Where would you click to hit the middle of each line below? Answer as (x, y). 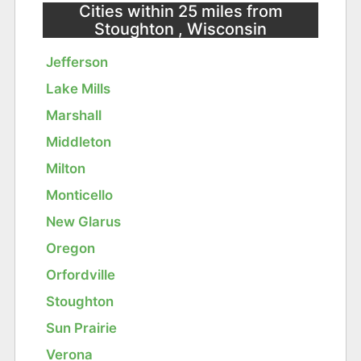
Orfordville (81, 275)
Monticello (80, 195)
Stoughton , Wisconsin (180, 29)
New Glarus (84, 222)
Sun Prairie (82, 328)
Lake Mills (79, 89)
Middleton (79, 142)
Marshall (74, 116)
